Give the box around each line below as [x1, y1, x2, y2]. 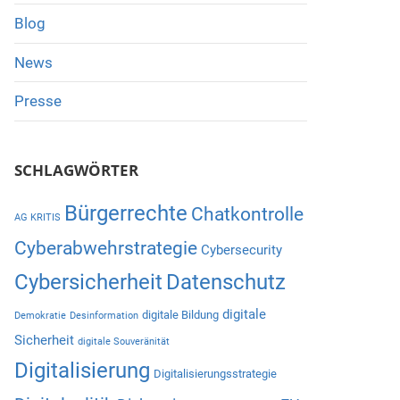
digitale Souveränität [77, 335, 170, 347]
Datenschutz [165, 269, 286, 295]
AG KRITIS [13, 211, 61, 223]
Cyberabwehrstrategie [13, 236, 197, 259]
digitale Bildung [141, 307, 219, 321]
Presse [13, 92, 62, 111]
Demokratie [13, 309, 66, 321]
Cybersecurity [200, 241, 282, 258]
